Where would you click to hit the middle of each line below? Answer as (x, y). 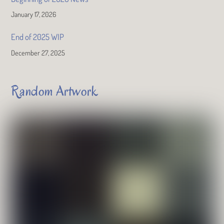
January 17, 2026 (34, 14)
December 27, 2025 (38, 52)
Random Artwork (55, 91)
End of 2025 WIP (38, 37)
